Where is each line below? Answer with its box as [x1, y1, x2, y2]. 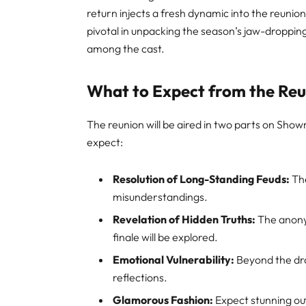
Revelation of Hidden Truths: [113, 212, 256, 226]
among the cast [87, 42, 162, 56]
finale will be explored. [113, 229, 219, 244]
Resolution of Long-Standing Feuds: [113, 171, 290, 186]
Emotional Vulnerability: [113, 252, 235, 266]
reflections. [113, 270, 168, 284]
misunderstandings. [113, 189, 208, 204]
